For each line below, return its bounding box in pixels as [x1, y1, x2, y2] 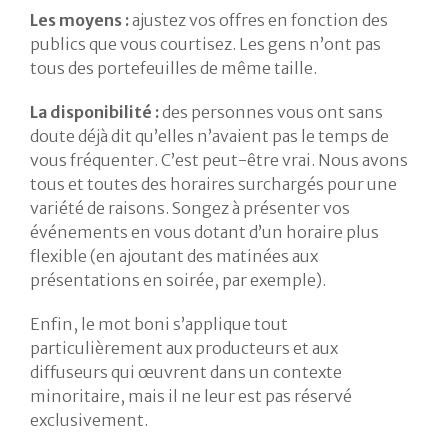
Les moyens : [30, 10, 129, 31]
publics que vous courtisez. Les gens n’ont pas [30, 34, 381, 55]
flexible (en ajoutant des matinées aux [30, 246, 318, 267]
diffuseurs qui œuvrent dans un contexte [30, 362, 342, 383]
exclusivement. [30, 410, 148, 431]
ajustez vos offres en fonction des [129, 10, 388, 31]
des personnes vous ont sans [159, 102, 383, 123]
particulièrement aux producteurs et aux [30, 338, 338, 359]
